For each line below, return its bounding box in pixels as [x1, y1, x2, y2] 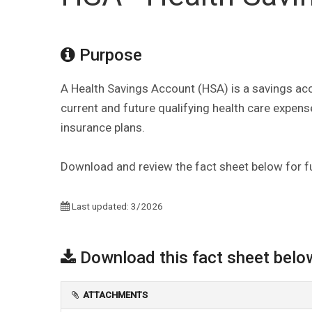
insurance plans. [61, 120, 145, 134]
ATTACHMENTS [83, 289, 148, 300]
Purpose [75, 45, 142, 65]
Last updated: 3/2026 [70, 200, 163, 212]
